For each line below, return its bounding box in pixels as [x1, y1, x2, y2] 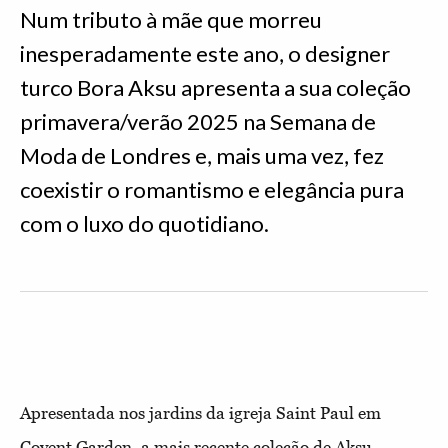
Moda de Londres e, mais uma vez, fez [20, 142, 384, 169]
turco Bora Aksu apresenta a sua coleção [20, 74, 411, 101]
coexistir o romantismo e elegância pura [20, 176, 404, 203]
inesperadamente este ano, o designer [20, 40, 390, 67]
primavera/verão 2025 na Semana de [20, 108, 376, 135]
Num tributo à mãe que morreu [20, 6, 322, 33]
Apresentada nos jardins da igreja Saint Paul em [20, 403, 381, 423]
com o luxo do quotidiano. [20, 210, 269, 237]
